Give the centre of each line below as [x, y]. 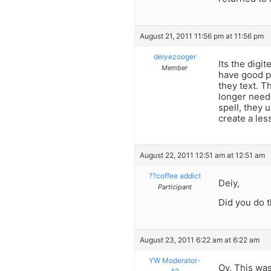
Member [175, 67]
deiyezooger [175, 56]
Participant [175, 187]
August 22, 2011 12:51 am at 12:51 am [202, 155]
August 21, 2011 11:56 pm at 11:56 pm [202, 36]
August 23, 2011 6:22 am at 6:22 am [200, 240]
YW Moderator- [175, 260]
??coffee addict [175, 176]
